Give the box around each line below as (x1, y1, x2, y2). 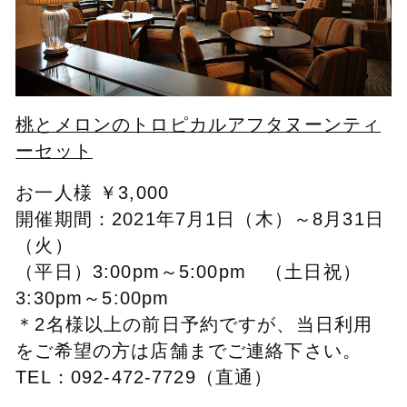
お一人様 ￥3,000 (15, 182, 169, 203)
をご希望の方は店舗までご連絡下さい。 (15, 340, 362, 361)
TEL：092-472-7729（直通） (15, 366, 273, 387)
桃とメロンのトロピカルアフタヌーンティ (15, 114, 382, 134)
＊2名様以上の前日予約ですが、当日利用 (15, 313, 373, 334)
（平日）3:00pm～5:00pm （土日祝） (15, 261, 362, 282)
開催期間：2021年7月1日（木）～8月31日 (15, 208, 384, 229)
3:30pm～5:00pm (15, 287, 170, 308)
